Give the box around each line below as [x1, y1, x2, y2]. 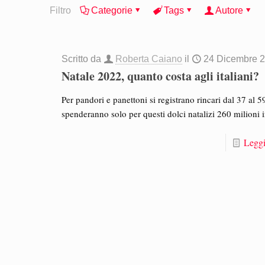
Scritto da [62, 54, 104, 64]
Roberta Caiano [115, 54, 183, 64]
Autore [215, 5, 243, 15]
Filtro [50, 5, 71, 15]
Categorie [91, 5, 132, 15]
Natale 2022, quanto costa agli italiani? [62, 67, 260, 85]
